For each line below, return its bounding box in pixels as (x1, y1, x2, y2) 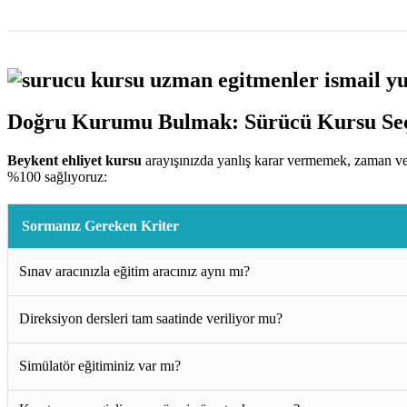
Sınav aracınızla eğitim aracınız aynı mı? (19, 263, 250, 280)
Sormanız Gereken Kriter (22, 218, 179, 234)
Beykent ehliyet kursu (7, 153, 142, 169)
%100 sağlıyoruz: (7, 169, 107, 185)
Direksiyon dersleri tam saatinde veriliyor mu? (19, 311, 283, 327)
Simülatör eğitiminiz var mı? (19, 358, 181, 374)
